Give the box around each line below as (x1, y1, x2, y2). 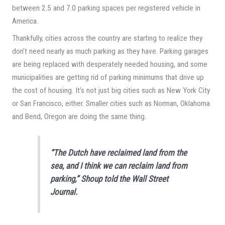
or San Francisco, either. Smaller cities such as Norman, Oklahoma (12, 98, 210, 108)
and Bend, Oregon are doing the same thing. (12, 111, 146, 121)
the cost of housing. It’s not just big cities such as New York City (12, 85, 210, 95)
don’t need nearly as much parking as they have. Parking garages (12, 46, 208, 56)
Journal (50, 186, 76, 197)
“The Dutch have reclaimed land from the (50, 147, 187, 158)
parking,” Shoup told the (50, 173, 132, 184)
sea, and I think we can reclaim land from (50, 160, 188, 171)
